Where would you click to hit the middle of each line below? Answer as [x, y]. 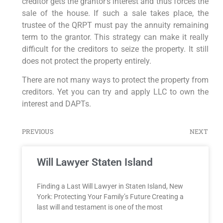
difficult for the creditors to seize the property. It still [115, 49]
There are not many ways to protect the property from [115, 80]
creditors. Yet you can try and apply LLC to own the [115, 92]
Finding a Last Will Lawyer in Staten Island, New [110, 186]
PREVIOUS [38, 132]
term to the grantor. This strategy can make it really [115, 37]
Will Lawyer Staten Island [95, 163]
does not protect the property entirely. [86, 61]
